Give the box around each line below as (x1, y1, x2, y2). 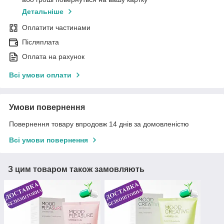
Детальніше (22, 7, 63, 16)
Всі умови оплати (9, 71, 71, 79)
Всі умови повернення (9, 136, 88, 144)
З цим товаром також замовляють (8, 165, 144, 174)
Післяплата (22, 38, 59, 46)
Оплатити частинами (22, 23, 90, 32)
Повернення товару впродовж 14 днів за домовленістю (9, 120, 189, 128)
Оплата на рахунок (22, 52, 84, 61)
